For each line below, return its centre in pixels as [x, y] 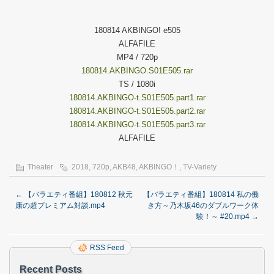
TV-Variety [200, 167]
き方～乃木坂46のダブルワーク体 [203, 206]
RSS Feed [107, 248]
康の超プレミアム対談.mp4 [60, 206]
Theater [40, 167]
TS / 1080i [137, 84]
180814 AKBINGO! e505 [137, 30]
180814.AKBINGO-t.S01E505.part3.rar [137, 124]
